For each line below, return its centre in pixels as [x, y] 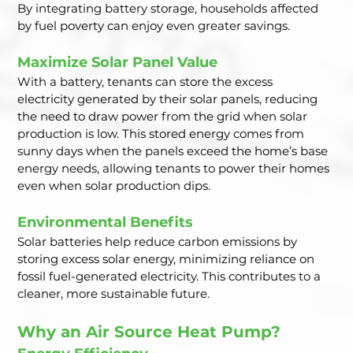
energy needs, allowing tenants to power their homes [175, 169]
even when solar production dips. [114, 186]
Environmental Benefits [106, 223]
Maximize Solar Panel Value [118, 63]
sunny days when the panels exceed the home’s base [175, 151]
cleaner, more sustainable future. [114, 294]
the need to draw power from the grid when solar [164, 117]
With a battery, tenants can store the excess [147, 82]
